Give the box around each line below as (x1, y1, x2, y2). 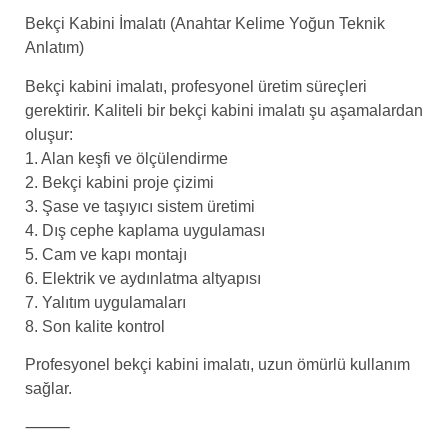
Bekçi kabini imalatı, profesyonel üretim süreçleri (25, 77, 367, 95)
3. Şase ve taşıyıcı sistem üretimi (25, 197, 255, 215)
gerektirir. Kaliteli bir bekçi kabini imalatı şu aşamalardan (25, 101, 423, 119)
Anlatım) (25, 39, 84, 57)
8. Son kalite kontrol (25, 317, 165, 335)
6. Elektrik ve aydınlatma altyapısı (25, 269, 261, 287)
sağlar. (25, 379, 72, 397)
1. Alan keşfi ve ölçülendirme (25, 149, 228, 167)
